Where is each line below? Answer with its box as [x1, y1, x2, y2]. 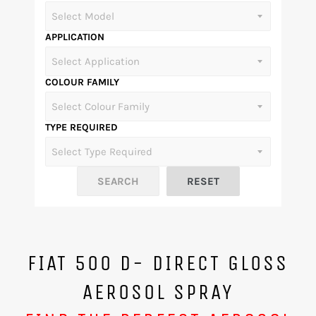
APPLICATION [45, 31, 104, 43]
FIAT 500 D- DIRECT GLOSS [28, 250, 288, 276]
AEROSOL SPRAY [82, 279, 234, 305]
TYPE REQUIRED [45, 121, 118, 133]
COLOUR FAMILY [45, 76, 119, 88]
